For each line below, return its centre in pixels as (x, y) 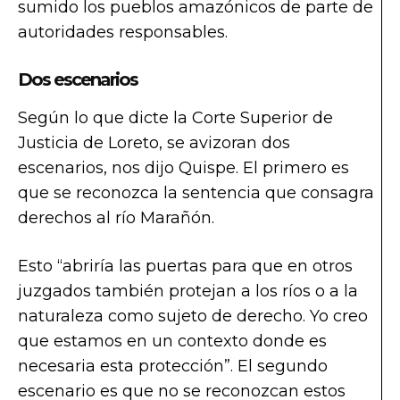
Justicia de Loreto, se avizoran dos (154, 142)
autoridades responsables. (127, 32)
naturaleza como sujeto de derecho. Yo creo (193, 316)
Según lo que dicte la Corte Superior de (175, 117)
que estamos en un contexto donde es (172, 341)
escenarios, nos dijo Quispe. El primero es (183, 167)
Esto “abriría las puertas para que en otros (185, 266)
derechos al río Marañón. (118, 217)
